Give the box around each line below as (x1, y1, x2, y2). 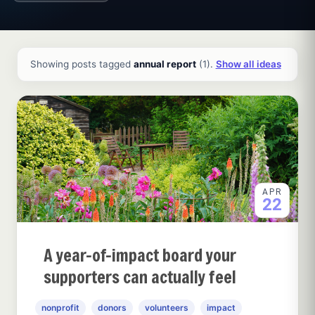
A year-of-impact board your (44, 243, 236, 266)
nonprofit (41, 302, 79, 313)
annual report (133, 58, 196, 70)
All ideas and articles (16, 47, 127, 62)
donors (98, 302, 127, 313)
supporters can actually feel (44, 265, 236, 288)
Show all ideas (215, 58, 281, 70)
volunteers (145, 302, 188, 313)
